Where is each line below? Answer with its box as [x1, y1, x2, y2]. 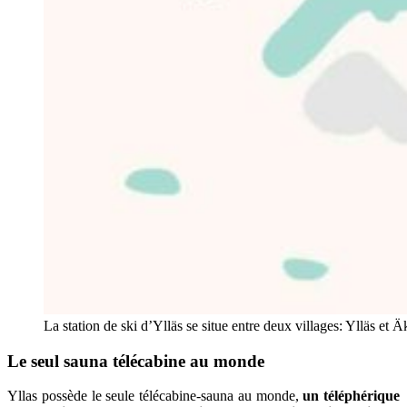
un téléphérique [303, 388, 400, 404]
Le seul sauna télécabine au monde [7, 351, 264, 371]
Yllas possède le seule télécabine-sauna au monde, [7, 388, 303, 404]
